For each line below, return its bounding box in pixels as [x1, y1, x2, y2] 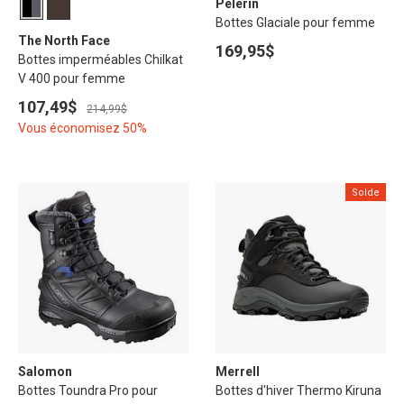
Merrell [216, 364, 260, 379]
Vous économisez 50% [18, 121, 147, 135]
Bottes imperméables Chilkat [18, 52, 183, 67]
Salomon [18, 364, 72, 379]
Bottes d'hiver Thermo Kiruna [216, 383, 381, 398]
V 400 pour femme [18, 71, 125, 86]
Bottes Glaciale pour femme [216, 15, 375, 30]
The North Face [18, 33, 110, 48]
